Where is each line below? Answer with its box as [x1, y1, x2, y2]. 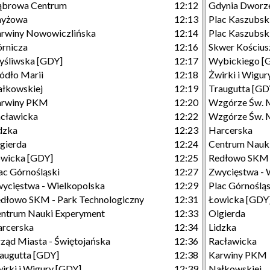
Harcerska [209, 124, 253, 136]
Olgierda [209, 207, 245, 219]
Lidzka [209, 221, 236, 233]
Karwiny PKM [209, 249, 267, 260]
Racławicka [209, 235, 257, 246]
